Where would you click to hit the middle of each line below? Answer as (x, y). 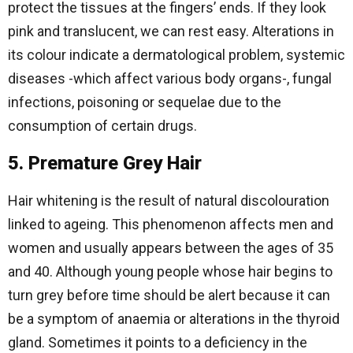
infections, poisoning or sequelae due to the (145, 102)
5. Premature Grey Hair (105, 163)
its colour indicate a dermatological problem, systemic (176, 55)
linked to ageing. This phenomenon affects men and (171, 224)
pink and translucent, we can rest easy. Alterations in (171, 31)
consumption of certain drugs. (102, 126)
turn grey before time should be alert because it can (169, 295)
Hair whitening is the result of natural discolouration (169, 201)
